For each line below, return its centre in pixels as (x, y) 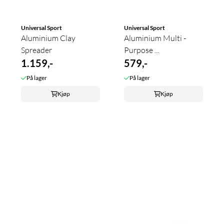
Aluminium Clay (48, 38)
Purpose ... (141, 50)
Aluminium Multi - (155, 38)
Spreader (36, 50)
